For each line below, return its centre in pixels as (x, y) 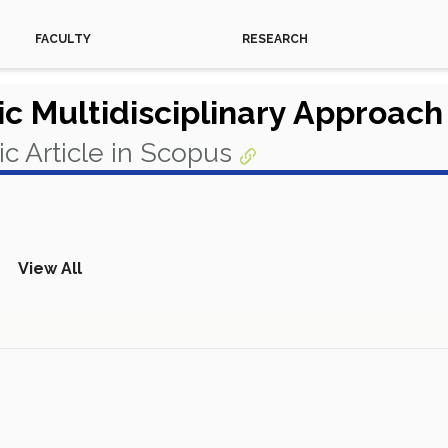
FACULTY (62, 39)
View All (50, 268)
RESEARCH (274, 39)
